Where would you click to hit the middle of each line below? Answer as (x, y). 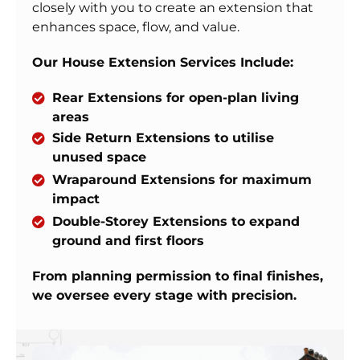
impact (76, 199)
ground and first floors (128, 241)
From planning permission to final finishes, (178, 276)
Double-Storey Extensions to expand (176, 222)
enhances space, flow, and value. (136, 27)
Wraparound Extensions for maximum (182, 180)
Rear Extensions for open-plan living (176, 98)
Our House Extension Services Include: (163, 63)
